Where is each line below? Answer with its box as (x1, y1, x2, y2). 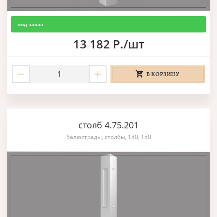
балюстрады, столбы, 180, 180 (66, 132, 151, 141)
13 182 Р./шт (73, 35, 144, 52)
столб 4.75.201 (78, 119, 139, 131)
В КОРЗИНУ (146, 70, 180, 78)
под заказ (17, 20, 43, 28)
